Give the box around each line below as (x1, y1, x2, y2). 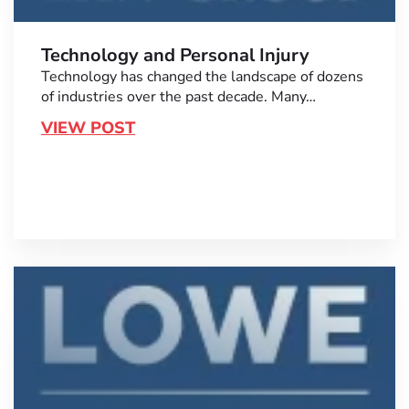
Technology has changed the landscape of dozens (41, 66, 363, 87)
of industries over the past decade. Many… (41, 86, 316, 107)
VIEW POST (41, 116, 135, 139)
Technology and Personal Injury (41, 42, 309, 68)
